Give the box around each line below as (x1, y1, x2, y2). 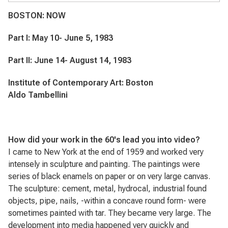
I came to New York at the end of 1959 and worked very (8, 147, 204, 157)
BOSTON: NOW (8, 11, 66, 20)
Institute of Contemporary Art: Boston (8, 78, 153, 88)
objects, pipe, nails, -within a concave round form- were (8, 196, 206, 206)
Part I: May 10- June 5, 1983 (8, 33, 113, 43)
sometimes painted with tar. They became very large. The (8, 208, 211, 218)
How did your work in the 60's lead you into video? (8, 135, 200, 145)
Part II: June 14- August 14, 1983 (8, 55, 131, 65)
